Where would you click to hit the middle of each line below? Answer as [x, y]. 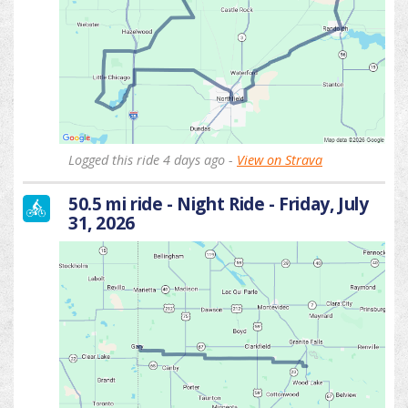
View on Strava [280, 160]
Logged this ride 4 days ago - [153, 160]
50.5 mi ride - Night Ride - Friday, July [219, 204]
